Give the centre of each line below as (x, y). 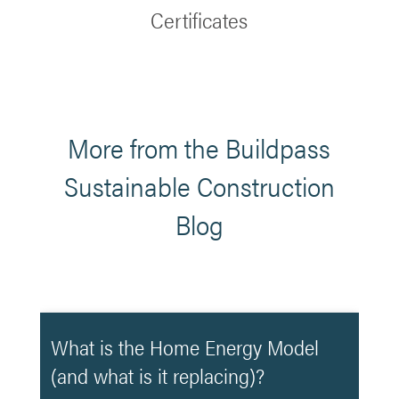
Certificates (199, 19)
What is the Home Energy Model (184, 347)
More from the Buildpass (199, 147)
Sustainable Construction (199, 185)
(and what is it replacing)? (157, 375)
